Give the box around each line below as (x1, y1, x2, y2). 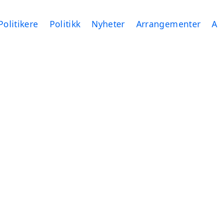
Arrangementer (136, 18, 201, 30)
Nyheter (91, 18, 125, 30)
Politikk (49, 18, 81, 30)
